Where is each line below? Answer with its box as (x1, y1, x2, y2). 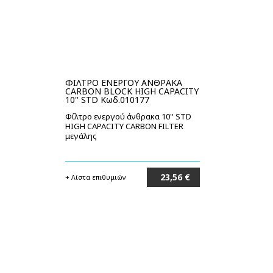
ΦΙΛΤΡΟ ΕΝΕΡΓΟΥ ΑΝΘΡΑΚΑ (65, 77, 182, 88)
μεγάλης (65, 130, 97, 141)
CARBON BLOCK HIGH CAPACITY (65, 85, 199, 97)
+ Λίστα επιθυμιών (65, 172, 126, 182)
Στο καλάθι (154, 192, 196, 201)
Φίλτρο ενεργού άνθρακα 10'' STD (65, 111, 191, 122)
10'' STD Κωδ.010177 (65, 94, 149, 105)
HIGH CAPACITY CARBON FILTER (65, 121, 183, 132)
